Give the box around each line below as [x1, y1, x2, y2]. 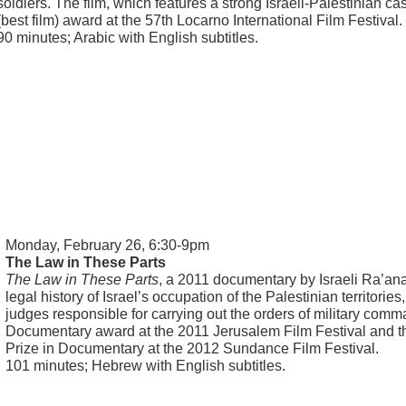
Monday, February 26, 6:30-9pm [5, 237, 209, 254]
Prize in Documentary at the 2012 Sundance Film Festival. [5, 341, 379, 357]
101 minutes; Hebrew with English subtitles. [5, 358, 285, 374]
